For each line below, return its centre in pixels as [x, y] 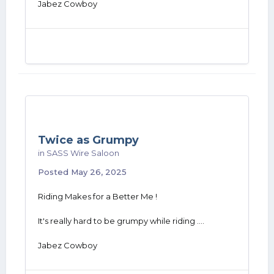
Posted [54, 172]
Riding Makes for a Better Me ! [98, 196]
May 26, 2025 [99, 172]
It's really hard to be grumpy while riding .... [121, 221]
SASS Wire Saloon [83, 153]
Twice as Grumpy [88, 140]
